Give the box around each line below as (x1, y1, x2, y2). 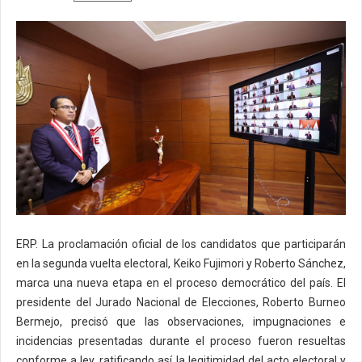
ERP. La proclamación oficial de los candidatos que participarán (16, 237, 346, 250)
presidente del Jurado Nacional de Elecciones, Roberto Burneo (16, 295, 346, 309)
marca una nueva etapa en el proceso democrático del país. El (16, 276, 346, 289)
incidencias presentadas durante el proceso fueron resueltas (16, 334, 346, 347)
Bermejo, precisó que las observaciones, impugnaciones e (16, 314, 346, 328)
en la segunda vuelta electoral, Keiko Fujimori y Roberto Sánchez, (16, 256, 346, 270)
